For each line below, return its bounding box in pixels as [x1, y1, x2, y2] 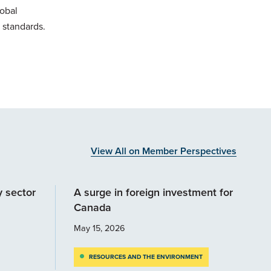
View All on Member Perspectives [91, 143, 237, 158]
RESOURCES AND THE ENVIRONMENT [89, 252, 203, 261]
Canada [74, 199, 114, 215]
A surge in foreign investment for [74, 184, 233, 200]
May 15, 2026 [74, 221, 125, 235]
